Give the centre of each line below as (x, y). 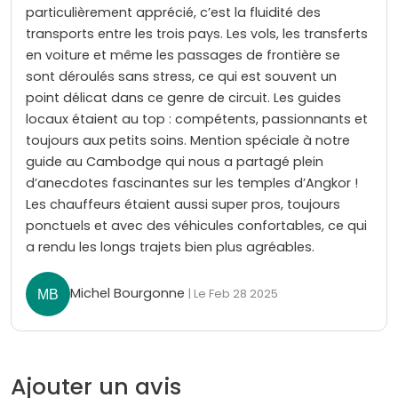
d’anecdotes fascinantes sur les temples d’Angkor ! (192, 183)
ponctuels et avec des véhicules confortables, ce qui (196, 225)
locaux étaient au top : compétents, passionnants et (197, 119)
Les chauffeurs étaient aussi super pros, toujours (183, 204)
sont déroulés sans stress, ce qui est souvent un (181, 76)
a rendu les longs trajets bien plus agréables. (170, 247)
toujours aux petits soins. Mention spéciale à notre (188, 140)
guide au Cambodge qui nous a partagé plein (175, 161)
